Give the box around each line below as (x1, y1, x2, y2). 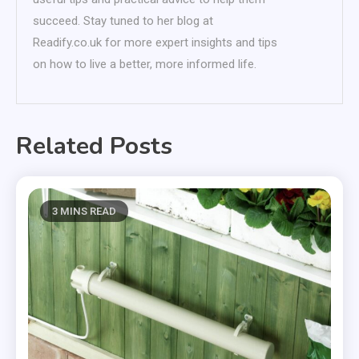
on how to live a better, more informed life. (33, 56, 256, 71)
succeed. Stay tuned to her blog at (33, 13, 213, 28)
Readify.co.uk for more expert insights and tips (33, 34, 277, 50)
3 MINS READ (52, 204, 117, 217)
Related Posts (16, 129, 172, 163)
